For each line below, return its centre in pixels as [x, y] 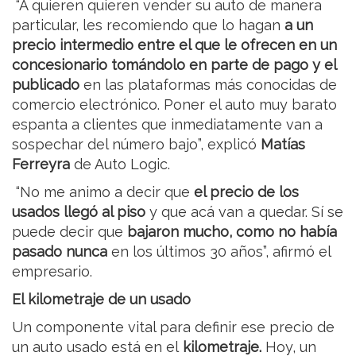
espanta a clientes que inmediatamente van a [167, 125]
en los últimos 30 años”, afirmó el [221, 252]
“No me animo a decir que [103, 192]
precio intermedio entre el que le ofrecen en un [174, 45]
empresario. [52, 272]
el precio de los [246, 192]
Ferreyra [41, 164]
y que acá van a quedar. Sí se [246, 212]
